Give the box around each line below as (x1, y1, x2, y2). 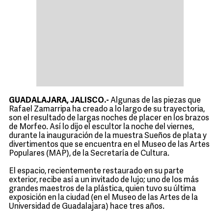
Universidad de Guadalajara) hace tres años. (9, 203, 165, 211)
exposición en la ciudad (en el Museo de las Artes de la (9, 194, 198, 202)
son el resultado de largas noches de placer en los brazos (9, 114, 209, 122)
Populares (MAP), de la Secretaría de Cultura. (9, 150, 169, 158)
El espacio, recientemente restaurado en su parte (9, 167, 184, 175)
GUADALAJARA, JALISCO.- (9, 97, 109, 105)
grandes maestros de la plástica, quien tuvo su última (9, 185, 196, 193)
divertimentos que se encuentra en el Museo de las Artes (9, 141, 210, 149)
